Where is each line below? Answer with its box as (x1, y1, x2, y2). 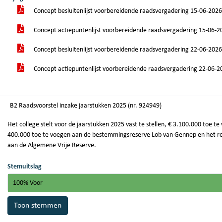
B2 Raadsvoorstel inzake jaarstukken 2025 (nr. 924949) (19, 102, 162, 110)
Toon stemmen (14, 202, 61, 210)
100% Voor (13, 179, 43, 187)
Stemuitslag (7, 163, 42, 170)
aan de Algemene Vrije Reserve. (7, 142, 96, 149)
